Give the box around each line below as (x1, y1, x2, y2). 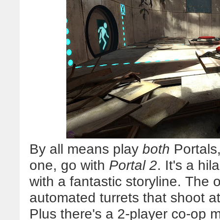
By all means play (29, 141, 142, 157)
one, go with (29, 157, 109, 173)
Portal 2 (109, 157, 157, 173)
